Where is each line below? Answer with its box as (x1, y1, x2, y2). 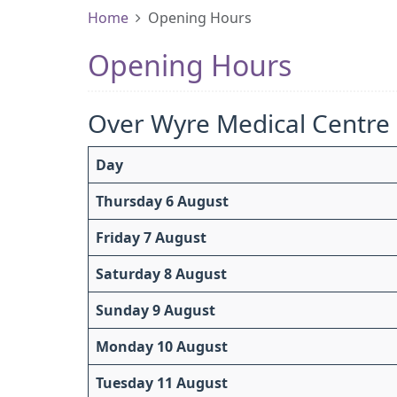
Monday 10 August (96, 339, 228, 354)
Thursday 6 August (96, 194, 229, 208)
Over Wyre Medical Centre (88, 112, 390, 136)
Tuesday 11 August (96, 376, 228, 390)
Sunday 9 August (96, 303, 215, 317)
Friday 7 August (96, 230, 206, 245)
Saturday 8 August (96, 267, 227, 281)
